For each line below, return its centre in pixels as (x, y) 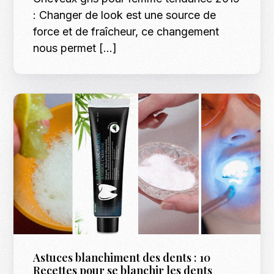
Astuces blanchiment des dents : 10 (122, 257)
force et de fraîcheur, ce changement (126, 32)
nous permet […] (75, 48)
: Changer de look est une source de (125, 15)
